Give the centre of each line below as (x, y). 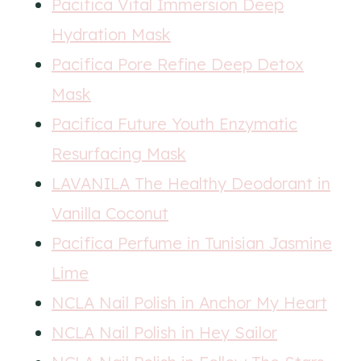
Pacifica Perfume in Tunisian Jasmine (192, 243)
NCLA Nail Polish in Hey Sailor (164, 332)
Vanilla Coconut (110, 213)
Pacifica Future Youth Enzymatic (174, 124)
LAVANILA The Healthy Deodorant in (191, 183)
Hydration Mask (111, 34)
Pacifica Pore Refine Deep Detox (178, 64)
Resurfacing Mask (119, 154)
